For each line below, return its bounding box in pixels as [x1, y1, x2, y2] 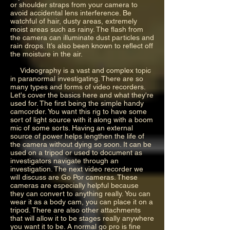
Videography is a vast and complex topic [10, 66, 151, 74]
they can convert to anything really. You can [10, 189, 150, 198]
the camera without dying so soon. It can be [10, 140, 151, 148]
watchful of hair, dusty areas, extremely [10, 16, 137, 25]
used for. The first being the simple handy [10, 99, 144, 107]
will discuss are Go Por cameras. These [10, 172, 138, 181]
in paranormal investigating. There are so [10, 74, 143, 83]
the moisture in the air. [10, 49, 86, 58]
